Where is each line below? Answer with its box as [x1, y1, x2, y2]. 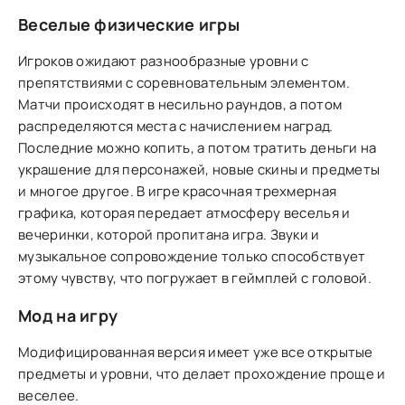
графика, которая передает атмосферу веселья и [18, 203, 351, 222]
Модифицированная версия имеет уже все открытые [18, 343, 373, 362]
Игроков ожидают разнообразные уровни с [18, 52, 309, 71]
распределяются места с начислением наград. [18, 117, 334, 136]
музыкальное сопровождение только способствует [18, 247, 366, 266]
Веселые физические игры [18, 14, 240, 35]
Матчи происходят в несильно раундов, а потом [18, 95, 343, 114]
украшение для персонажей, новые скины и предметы [18, 160, 381, 179]
